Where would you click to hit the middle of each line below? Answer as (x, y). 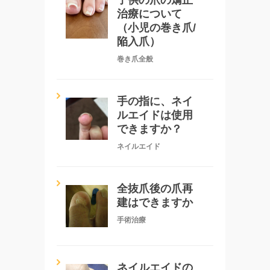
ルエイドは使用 (155, 115)
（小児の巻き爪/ (156, 27)
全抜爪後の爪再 (155, 188)
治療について (149, 14)
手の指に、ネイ (155, 101)
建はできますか (155, 202)
